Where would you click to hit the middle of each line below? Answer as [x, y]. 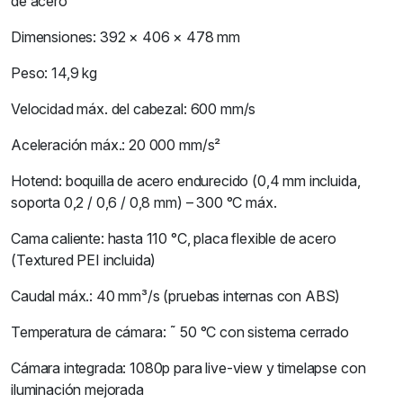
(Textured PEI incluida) [84, 260]
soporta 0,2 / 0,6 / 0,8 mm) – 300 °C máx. [144, 202]
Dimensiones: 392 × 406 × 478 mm [126, 37]
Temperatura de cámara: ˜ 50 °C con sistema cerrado [180, 332]
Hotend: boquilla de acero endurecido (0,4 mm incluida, [186, 181]
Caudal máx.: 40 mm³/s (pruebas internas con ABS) [176, 296]
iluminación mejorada [77, 390]
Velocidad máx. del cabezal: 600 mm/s [134, 109]
